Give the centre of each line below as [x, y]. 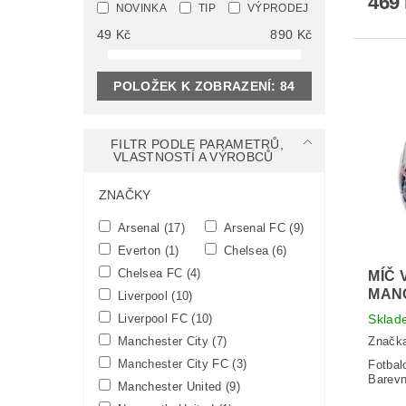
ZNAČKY [125, 194]
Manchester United [169, 386]
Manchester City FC [173, 363]
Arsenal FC [255, 227]
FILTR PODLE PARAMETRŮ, [198, 144]
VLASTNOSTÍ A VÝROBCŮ [195, 156]
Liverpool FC [153, 318]
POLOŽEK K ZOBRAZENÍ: [197, 86]
